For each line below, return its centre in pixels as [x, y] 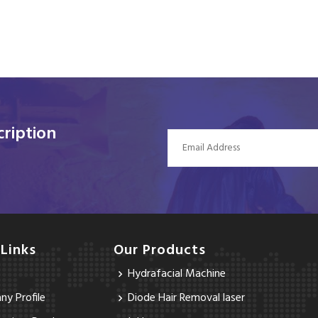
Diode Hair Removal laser [187, 298]
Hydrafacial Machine [177, 274]
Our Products [160, 250]
